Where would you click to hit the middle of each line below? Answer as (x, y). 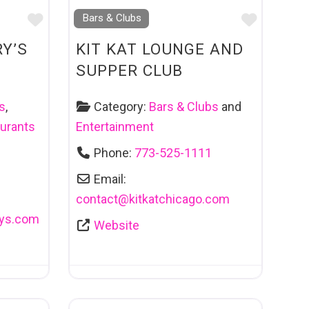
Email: (110, 179)
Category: (122, 107)
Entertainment (114, 127)
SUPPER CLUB (129, 70)
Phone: (114, 153)
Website (117, 226)
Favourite (76, 20)
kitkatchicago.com (179, 199)
